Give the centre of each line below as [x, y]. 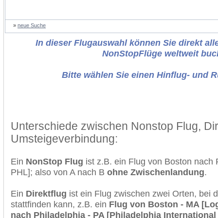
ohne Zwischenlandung [156, 172]
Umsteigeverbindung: [64, 139]
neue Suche [32, 25]
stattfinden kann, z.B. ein [60, 204]
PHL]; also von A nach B [59, 172]
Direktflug [46, 193]
